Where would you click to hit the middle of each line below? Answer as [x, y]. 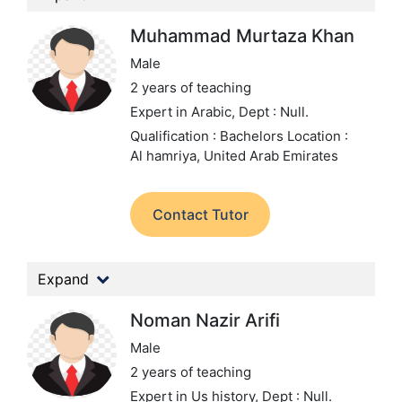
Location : [318, 136]
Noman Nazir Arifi [205, 320]
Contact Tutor [200, 214]
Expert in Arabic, [184, 112]
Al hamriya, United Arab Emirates [234, 156]
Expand [63, 279]
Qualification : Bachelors [209, 136]
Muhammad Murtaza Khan [242, 36]
